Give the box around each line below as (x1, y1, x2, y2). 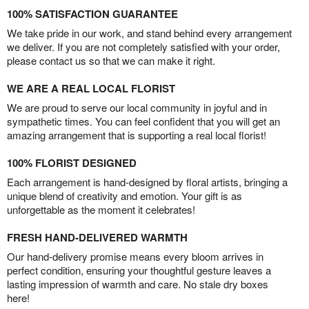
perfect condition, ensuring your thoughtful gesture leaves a (7, 263, 271, 278)
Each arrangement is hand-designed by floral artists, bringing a (7, 175, 288, 190)
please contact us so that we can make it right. (7, 53, 215, 68)
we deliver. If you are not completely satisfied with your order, (7, 39, 280, 54)
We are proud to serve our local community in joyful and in (7, 100, 267, 115)
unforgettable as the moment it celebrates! (7, 202, 195, 217)
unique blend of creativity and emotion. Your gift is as (7, 188, 242, 203)
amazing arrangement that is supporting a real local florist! (7, 128, 266, 143)
